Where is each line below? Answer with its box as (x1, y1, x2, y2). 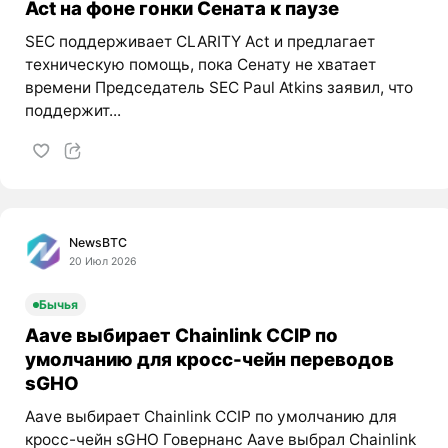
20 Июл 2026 (69, 255, 138, 269)
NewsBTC (69, 235, 128, 251)
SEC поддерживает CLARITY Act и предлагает (24, 31, 375, 51)
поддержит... (24, 100, 121, 120)
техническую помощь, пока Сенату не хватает (24, 54, 376, 74)
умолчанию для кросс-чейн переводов (24, 348, 394, 371)
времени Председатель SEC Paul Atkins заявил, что (24, 77, 413, 97)
